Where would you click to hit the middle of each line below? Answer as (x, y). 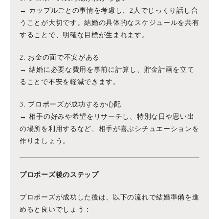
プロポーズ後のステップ (59, 175)
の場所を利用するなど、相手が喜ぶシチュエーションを (109, 129)
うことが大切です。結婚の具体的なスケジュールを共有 (109, 23)
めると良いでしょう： (55, 209)
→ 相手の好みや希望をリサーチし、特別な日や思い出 (107, 117)
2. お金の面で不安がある (60, 57)
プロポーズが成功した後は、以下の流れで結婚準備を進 (109, 197)
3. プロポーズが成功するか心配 (71, 104)
